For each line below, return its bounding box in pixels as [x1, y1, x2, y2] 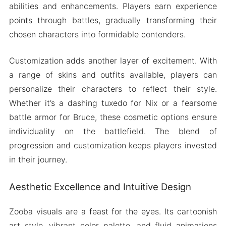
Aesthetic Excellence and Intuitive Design [9, 181, 191, 193]
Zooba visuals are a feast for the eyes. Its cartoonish [9, 206, 217, 217]
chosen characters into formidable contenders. [9, 29, 186, 39]
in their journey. [9, 154, 67, 164]
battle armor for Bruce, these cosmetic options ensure [9, 111, 217, 122]
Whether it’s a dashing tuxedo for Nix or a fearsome [9, 97, 217, 108]
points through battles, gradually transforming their [9, 15, 217, 25]
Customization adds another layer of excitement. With [9, 55, 217, 66]
